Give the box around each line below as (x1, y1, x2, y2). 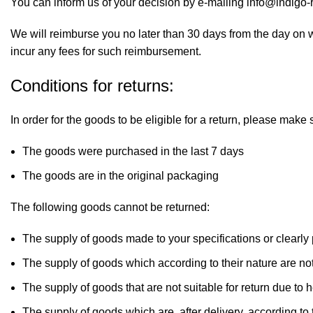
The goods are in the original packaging (22, 170, 219, 182)
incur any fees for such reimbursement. (10, 45, 201, 57)
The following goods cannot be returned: (10, 201, 210, 213)
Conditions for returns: (10, 76, 174, 95)
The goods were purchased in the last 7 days (22, 145, 244, 157)
